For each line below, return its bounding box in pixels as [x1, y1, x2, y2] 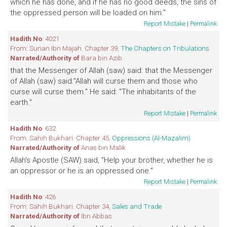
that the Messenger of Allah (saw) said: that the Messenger [10, 66, 212, 75]
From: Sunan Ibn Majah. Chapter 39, [10, 44, 121, 52]
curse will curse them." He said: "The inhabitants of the [10, 87, 196, 96]
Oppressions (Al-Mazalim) [112, 134, 191, 142]
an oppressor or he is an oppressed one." [10, 166, 153, 175]
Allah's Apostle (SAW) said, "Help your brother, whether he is [10, 156, 213, 165]
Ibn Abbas [80, 212, 112, 220]
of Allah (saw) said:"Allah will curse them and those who [10, 77, 198, 86]
